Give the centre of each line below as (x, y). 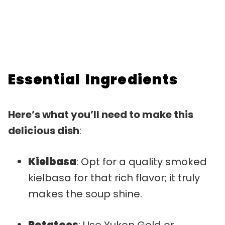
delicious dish (44, 130)
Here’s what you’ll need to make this (101, 114)
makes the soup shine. (85, 194)
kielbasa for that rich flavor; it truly (114, 178)
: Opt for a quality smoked (142, 161)
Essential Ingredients (93, 79)
